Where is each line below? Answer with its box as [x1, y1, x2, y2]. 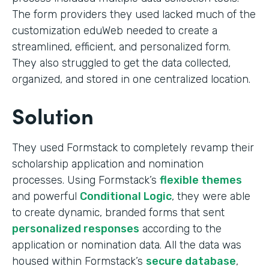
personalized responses [12, 222, 139, 235]
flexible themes [160, 173, 242, 187]
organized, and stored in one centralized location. [12, 72, 256, 86]
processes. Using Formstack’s [12, 173, 160, 187]
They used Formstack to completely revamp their [12, 141, 254, 154]
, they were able [172, 189, 250, 203]
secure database [146, 254, 236, 268]
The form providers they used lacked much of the [12, 7, 256, 21]
